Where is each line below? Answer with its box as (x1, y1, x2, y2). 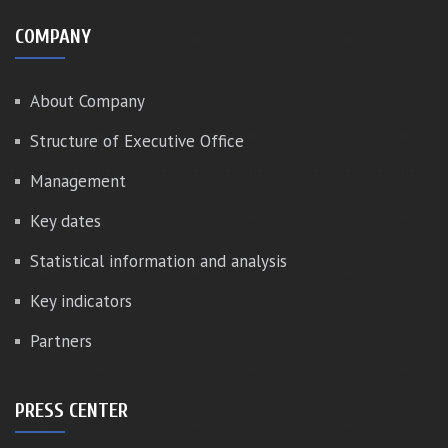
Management (30, 170, 126, 192)
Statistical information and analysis (30, 250, 287, 272)
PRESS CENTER (15, 399, 128, 422)
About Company (30, 90, 145, 112)
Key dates (30, 210, 101, 232)
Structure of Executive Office (30, 130, 244, 152)
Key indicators (30, 290, 132, 312)
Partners (30, 330, 92, 352)
